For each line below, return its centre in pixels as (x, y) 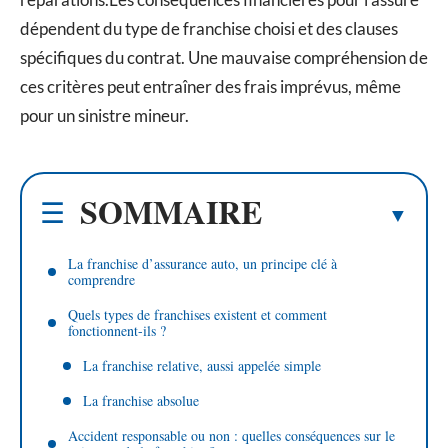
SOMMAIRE (171, 212)
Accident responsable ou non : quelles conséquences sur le (231, 436)
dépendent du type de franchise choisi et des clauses (209, 28)
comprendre (101, 280)
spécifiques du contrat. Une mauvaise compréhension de (224, 57)
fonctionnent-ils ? (117, 331)
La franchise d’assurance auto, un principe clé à (202, 264)
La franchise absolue (141, 401)
